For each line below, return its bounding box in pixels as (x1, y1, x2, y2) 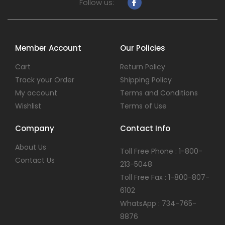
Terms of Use (120, 100, 167, 111)
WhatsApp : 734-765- (120, 198, 196, 208)
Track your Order (15, 74, 74, 85)
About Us (15, 142, 46, 152)
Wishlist (15, 100, 41, 111)
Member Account (15, 42, 81, 53)
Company (15, 123, 54, 134)
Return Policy (120, 61, 165, 72)
